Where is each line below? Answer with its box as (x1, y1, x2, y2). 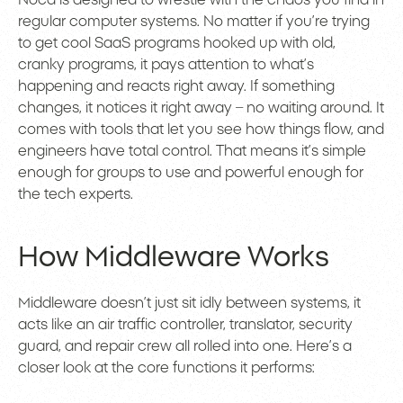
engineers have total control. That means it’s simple (18, 144, 366, 159)
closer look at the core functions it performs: (18, 361, 315, 376)
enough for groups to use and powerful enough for (18, 166, 363, 181)
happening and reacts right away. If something (18, 79, 335, 94)
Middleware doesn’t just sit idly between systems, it (18, 296, 361, 311)
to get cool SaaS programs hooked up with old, (18, 36, 336, 51)
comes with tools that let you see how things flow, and (18, 122, 384, 138)
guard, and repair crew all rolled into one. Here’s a (18, 339, 352, 354)
